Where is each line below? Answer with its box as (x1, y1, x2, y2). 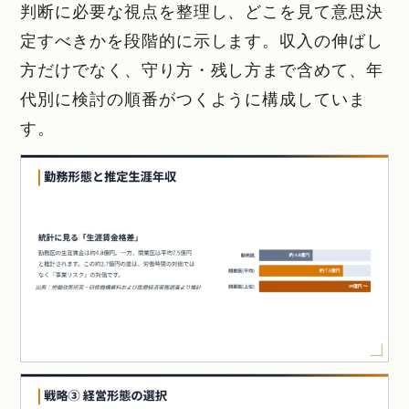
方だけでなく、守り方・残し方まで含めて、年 (20, 59, 383, 79)
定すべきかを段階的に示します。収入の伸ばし (20, 30, 383, 50)
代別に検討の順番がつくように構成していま (20, 89, 366, 109)
